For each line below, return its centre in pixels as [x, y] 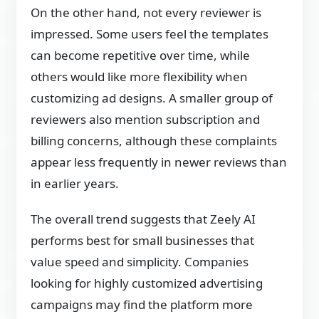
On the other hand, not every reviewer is [146, 12]
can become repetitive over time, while [141, 55]
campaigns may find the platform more [142, 304]
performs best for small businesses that [143, 240]
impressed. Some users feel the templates [150, 33]
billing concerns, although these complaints [154, 140]
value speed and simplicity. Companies [140, 261]
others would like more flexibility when [140, 76]
